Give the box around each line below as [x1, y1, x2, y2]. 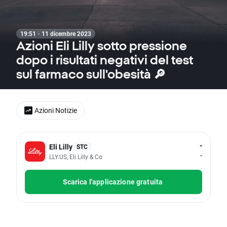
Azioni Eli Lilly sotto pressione [16, 39, 187, 53]
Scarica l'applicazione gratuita [62, 177, 163, 187]
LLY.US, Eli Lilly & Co [49, 152, 102, 161]
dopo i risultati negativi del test [16, 53, 193, 67]
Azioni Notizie [34, 105, 77, 115]
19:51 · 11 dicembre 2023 [20, 29, 92, 37]
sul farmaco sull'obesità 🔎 [16, 67, 166, 81]
